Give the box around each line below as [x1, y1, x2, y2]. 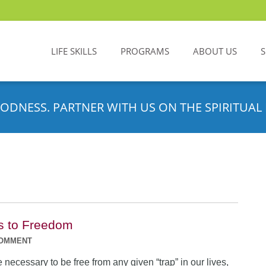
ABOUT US [193, 45, 237, 57]
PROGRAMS [121, 45, 169, 57]
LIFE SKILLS [51, 45, 97, 57]
